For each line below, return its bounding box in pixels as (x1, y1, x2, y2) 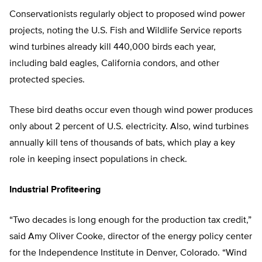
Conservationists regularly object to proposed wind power (9, 10, 245, 20)
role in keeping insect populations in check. (9, 155, 187, 165)
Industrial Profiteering (9, 185, 101, 195)
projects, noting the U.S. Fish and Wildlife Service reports (9, 26, 242, 36)
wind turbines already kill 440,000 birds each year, (9, 43, 216, 53)
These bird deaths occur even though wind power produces (9, 106, 253, 116)
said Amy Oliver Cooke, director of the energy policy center (9, 232, 252, 242)
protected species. (9, 75, 85, 85)
